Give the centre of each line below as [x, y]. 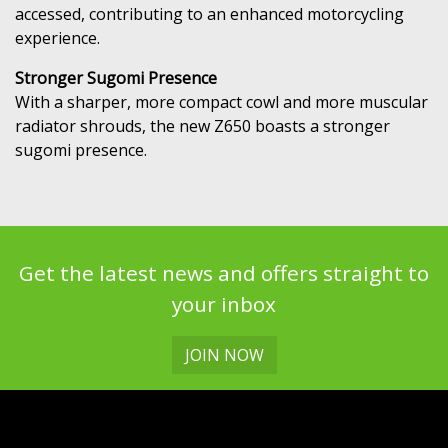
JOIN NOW [224, 354]
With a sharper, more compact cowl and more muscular [221, 101]
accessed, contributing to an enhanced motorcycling [209, 13]
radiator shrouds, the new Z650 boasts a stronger [202, 125]
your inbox [224, 303]
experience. [57, 37]
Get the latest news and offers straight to [224, 272]
